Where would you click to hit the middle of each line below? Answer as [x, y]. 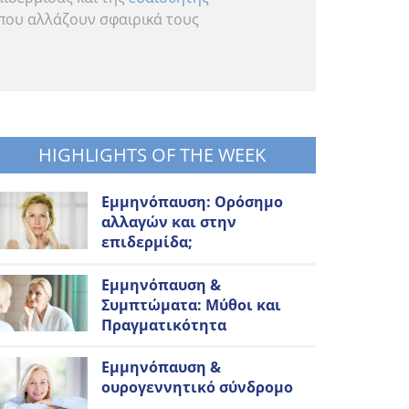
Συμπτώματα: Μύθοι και [191, 304]
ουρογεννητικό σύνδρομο [197, 388]
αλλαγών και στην [168, 222]
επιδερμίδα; [147, 242]
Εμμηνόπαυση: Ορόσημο [192, 202]
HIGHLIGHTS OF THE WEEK [152, 155]
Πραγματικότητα [163, 325]
